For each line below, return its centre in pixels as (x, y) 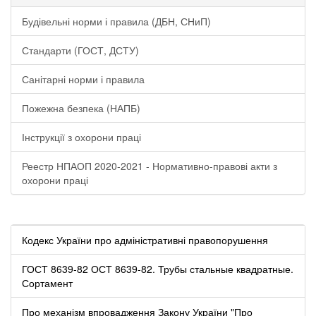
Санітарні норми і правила (83, 79)
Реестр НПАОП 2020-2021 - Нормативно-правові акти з (150, 165)
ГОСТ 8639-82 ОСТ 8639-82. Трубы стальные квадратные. (158, 268)
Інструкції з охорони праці (81, 136)
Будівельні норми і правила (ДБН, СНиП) (116, 21)
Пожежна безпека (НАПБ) (81, 108)
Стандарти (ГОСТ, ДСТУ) (80, 50)
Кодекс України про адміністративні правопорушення (145, 239)
